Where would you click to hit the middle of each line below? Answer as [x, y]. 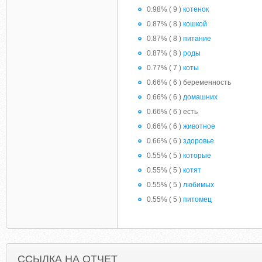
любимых [199, 185]
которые [197, 156]
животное [199, 126]
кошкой [195, 24]
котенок [196, 9]
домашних [200, 97]
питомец [197, 199]
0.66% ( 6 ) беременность [189, 82]
